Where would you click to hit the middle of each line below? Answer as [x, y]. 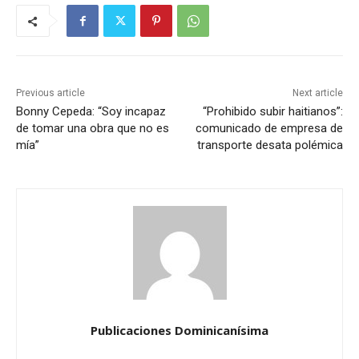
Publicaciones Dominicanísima [179, 331]
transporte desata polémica [270, 145]
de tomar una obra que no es [93, 129]
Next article [317, 93]
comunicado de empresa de [269, 129]
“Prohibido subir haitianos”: [272, 112]
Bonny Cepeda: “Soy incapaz [91, 112]
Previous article [50, 93]
